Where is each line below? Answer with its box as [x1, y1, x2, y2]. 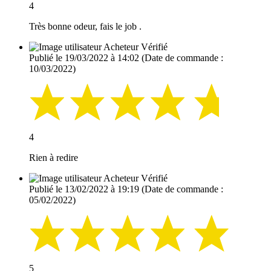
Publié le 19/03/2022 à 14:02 [29, 53, 139, 64]
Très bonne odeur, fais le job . [29, 21, 142, 32]
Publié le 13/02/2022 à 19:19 [29, 184, 139, 195]
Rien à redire [29, 152, 78, 163]
